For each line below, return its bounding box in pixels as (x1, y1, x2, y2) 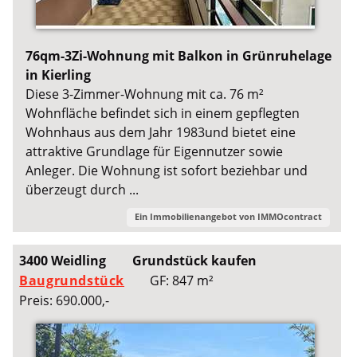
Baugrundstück (19, 272, 125, 290)
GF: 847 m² (150, 272, 214, 290)
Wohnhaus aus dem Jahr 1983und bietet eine (25, 124, 296, 142)
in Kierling (25, 66, 92, 84)
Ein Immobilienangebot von (134, 210, 257, 223)
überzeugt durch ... (25, 181, 139, 199)
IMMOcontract (257, 210, 322, 223)
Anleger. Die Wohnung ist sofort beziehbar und (25, 162, 308, 180)
